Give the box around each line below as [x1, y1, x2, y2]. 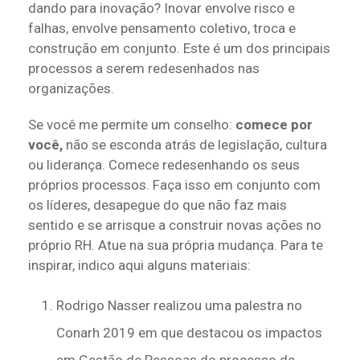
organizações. [28, 80, 114, 97]
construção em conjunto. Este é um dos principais [28, 40, 330, 57]
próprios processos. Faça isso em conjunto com [28, 177, 321, 194]
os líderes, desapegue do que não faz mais [28, 197, 287, 214]
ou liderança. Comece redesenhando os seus [28, 157, 300, 174]
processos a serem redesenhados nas [28, 60, 260, 77]
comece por [235, 117, 313, 133]
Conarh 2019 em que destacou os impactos [56, 325, 322, 342]
